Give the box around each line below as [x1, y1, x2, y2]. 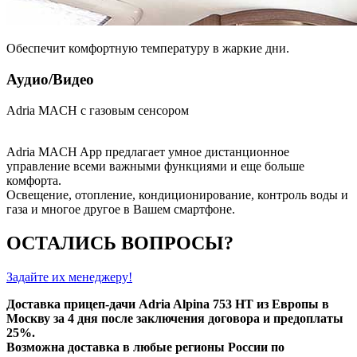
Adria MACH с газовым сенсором [6, 103, 189, 117]
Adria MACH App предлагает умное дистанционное [6, 144, 289, 159]
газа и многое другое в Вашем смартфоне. [6, 202, 235, 216]
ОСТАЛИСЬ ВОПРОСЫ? [6, 232, 233, 253]
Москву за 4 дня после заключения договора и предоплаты [6, 311, 343, 325]
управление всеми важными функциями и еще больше [6, 159, 304, 173]
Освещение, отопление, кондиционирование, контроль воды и [6, 187, 348, 202]
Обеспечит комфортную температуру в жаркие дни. [6, 41, 289, 56]
